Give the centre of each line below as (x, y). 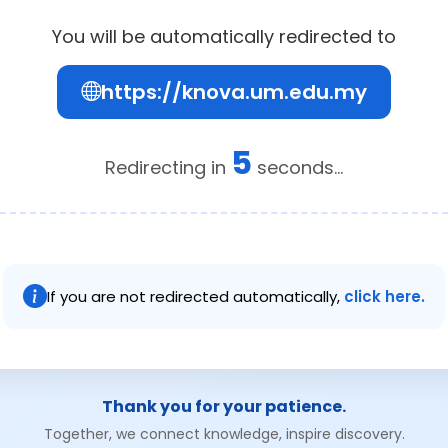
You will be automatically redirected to (224, 36)
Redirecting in (168, 167)
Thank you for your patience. (224, 406)
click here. (384, 296)
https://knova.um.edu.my (234, 91)
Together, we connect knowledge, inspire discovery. (224, 433)
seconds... (297, 167)
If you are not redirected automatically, (195, 296)
